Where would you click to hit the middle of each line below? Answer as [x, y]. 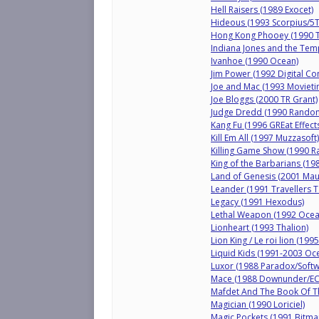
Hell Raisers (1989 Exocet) [262, 10]
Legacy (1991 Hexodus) [257, 202]
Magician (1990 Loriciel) [258, 304]
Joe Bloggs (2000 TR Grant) [264, 99]
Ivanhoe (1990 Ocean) [255, 61]
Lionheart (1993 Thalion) [260, 228]
